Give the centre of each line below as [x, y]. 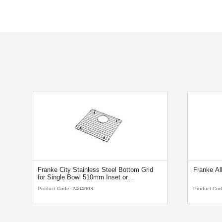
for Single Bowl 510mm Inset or [83, 177]
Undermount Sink [62, 185]
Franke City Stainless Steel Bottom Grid [95, 170]
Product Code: [55, 188]
